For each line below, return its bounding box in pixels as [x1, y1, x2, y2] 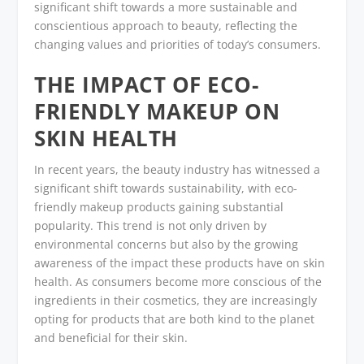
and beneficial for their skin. [34, 330, 188, 346]
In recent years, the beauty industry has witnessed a [34, 162, 321, 178]
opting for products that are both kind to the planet [34, 311, 315, 327]
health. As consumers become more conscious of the [34, 274, 323, 290]
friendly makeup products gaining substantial [34, 199, 284, 215]
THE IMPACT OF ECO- [34, 70, 259, 100]
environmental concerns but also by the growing [34, 236, 299, 253]
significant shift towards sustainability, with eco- [34, 180, 298, 197]
